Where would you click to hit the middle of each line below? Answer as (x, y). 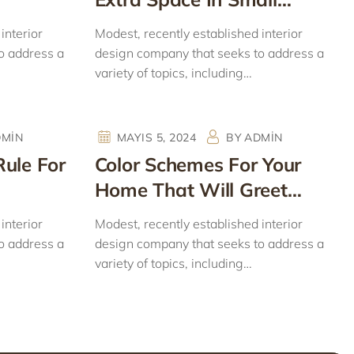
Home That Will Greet (191, 190)
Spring (123, 215)
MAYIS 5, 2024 (156, 137)
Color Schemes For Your (198, 164)
